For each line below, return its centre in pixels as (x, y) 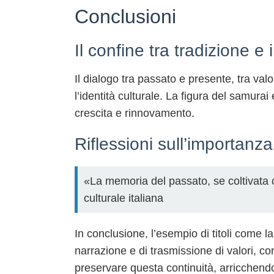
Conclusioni (125, 17)
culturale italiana (124, 198)
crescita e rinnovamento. (135, 113)
